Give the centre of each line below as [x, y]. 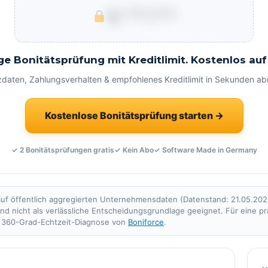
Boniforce [146, 222]
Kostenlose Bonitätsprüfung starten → [134, 115]
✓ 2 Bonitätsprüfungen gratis [63, 150]
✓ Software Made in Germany [205, 150]
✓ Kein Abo [134, 150]
